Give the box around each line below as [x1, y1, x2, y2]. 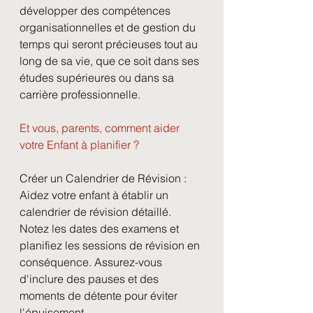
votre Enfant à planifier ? [20, 138, 139, 152]
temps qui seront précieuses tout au [20, 37, 201, 51]
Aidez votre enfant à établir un [20, 188, 171, 202]
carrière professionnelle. [20, 87, 140, 101]
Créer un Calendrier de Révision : [20, 171, 187, 185]
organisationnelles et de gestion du [20, 20, 198, 34]
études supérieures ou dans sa [20, 71, 177, 85]
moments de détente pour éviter [20, 289, 180, 303]
